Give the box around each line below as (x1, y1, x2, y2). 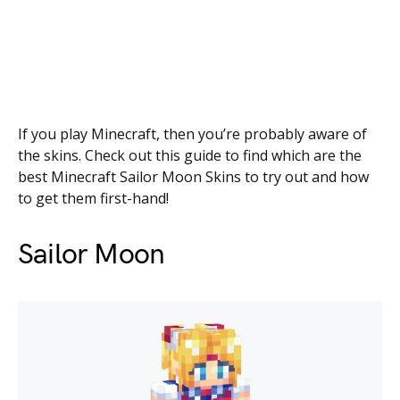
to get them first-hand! (18, 188, 169, 208)
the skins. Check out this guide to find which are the (18, 146, 362, 165)
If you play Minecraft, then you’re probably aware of (18, 124, 367, 144)
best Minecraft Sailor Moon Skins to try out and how (18, 167, 369, 187)
